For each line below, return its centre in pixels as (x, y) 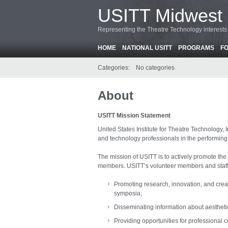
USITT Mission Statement (134, 116)
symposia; (128, 193)
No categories (155, 68)
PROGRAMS (196, 48)
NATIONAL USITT (147, 48)
